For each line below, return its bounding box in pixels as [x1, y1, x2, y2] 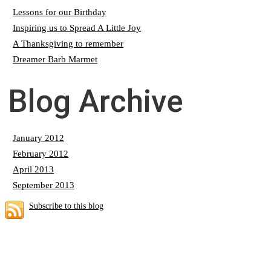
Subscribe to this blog [29, 201, 103, 211]
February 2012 [13, 148, 68, 158]
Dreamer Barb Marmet [13, 53, 97, 64]
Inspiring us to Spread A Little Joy [13, 22, 141, 33]
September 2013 [13, 179, 74, 190]
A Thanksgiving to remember [13, 38, 123, 48]
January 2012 [13, 132, 64, 143]
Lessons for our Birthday [13, 6, 106, 17]
